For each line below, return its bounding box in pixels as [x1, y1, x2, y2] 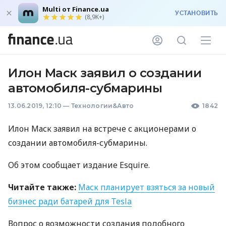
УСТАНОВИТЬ [175, 10, 218, 17]
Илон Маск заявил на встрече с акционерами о [8, 123, 196, 134]
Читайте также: [8, 182, 76, 193]
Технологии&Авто [71, 102, 134, 109]
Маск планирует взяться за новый [78, 182, 215, 193]
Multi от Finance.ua [42, 5, 109, 14]
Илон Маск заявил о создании [8, 66, 202, 80]
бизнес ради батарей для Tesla [8, 196, 132, 207]
